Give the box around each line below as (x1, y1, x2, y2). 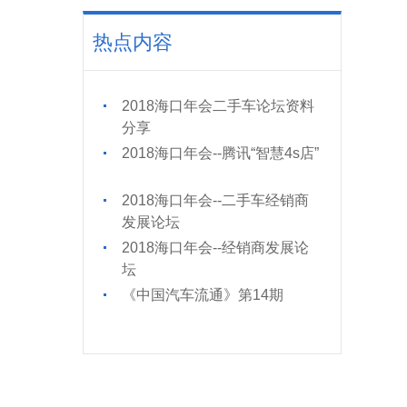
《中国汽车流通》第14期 (122, 287, 283, 303)
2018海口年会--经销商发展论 (122, 240, 309, 255)
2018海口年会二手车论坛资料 (122, 98, 314, 114)
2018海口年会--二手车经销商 (122, 193, 309, 208)
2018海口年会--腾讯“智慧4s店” (122, 145, 319, 161)
